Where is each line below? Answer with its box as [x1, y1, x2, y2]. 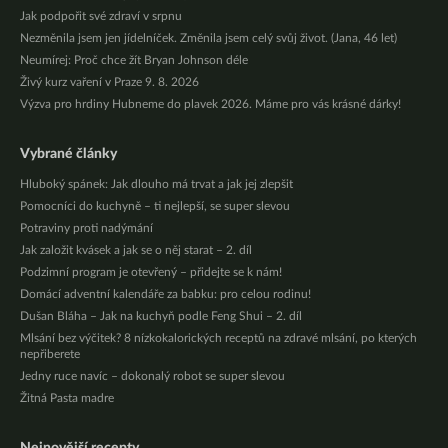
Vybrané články [20, 147, 117, 161]
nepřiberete [20, 348, 80, 360]
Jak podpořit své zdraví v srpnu [20, 10, 182, 22]
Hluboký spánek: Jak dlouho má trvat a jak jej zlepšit [20, 178, 293, 190]
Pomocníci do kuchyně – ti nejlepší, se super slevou [20, 200, 290, 212]
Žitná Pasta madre [20, 392, 114, 404]
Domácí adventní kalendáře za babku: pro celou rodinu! [20, 288, 311, 300]
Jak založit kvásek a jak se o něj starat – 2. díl [20, 244, 252, 256]
